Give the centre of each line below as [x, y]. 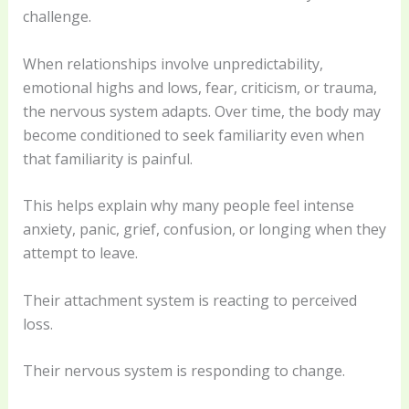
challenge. [57, 16]
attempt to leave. [80, 253]
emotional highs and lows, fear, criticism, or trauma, [199, 87]
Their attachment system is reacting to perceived [189, 300]
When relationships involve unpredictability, [173, 63]
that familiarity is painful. [107, 158]
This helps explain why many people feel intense [188, 206]
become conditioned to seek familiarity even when [193, 135]
